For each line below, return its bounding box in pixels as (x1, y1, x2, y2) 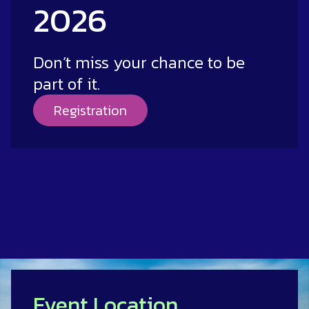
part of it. (33, 71, 100, 96)
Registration (54, 99, 127, 121)
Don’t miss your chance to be (33, 50, 245, 74)
